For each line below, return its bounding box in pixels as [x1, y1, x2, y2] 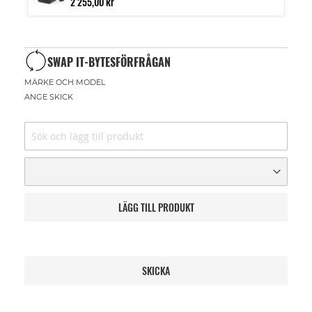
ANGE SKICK [24, 92, 73, 102]
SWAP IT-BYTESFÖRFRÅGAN [47, 53, 171, 70]
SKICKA [142, 263, 170, 278]
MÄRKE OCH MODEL [24, 77, 105, 87]
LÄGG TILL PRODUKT [118, 200, 194, 214]
